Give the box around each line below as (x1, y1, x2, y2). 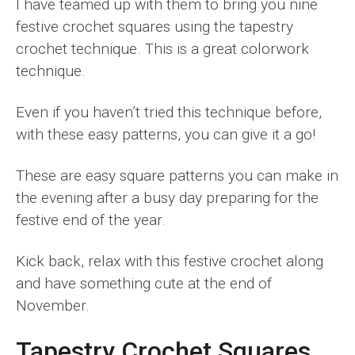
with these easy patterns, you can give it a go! (16, 124, 315, 143)
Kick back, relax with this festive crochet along (16, 251, 323, 270)
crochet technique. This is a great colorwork (16, 39, 309, 58)
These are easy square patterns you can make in (16, 166, 338, 185)
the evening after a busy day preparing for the (16, 188, 319, 207)
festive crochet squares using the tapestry (16, 17, 293, 36)
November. (16, 296, 90, 315)
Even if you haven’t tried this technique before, (16, 102, 322, 121)
